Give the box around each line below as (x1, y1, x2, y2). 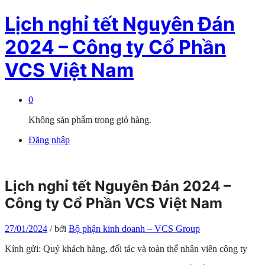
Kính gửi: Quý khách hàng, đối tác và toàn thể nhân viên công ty (5, 243, 247, 254)
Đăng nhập (28, 134, 70, 145)
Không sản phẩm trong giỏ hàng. (28, 114, 151, 125)
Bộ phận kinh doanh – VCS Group (69, 223, 200, 234)
